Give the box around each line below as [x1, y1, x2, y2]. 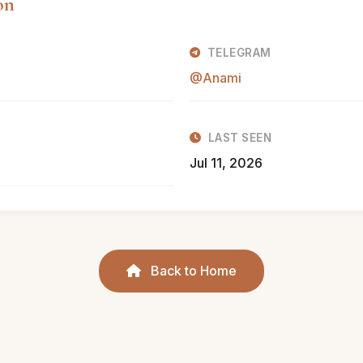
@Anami [190, 70, 241, 86]
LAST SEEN [207, 131, 271, 144]
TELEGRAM [207, 46, 271, 59]
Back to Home [147, 263, 237, 279]
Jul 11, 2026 [190, 155, 263, 171]
